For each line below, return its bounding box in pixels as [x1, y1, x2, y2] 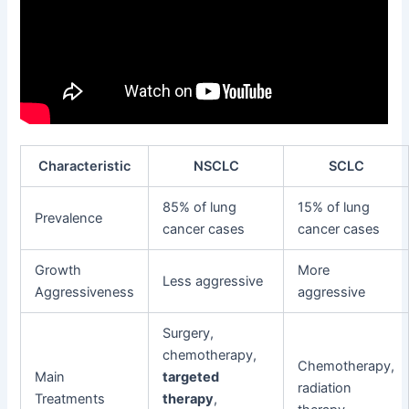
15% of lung [298, 199, 371, 216]
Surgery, [163, 325, 215, 342]
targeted [163, 369, 220, 386]
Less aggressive [163, 273, 264, 290]
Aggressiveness [35, 284, 135, 301]
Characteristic [38, 158, 131, 175]
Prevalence [35, 210, 103, 227]
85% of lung [163, 199, 237, 216]
